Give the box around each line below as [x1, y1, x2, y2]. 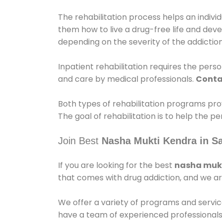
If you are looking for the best [58, 160, 174, 171]
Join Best [58, 135, 102, 147]
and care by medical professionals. [58, 73, 196, 85]
